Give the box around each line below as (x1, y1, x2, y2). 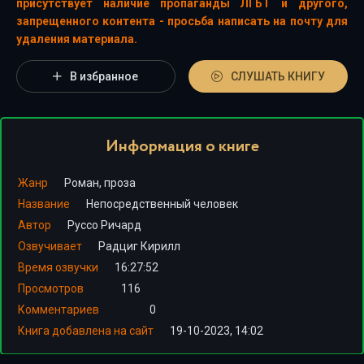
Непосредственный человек (86, 197, 238, 210)
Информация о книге (105, 135, 259, 158)
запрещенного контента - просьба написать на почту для (16, 15, 348, 28)
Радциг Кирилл (98, 240, 180, 253)
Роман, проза (64, 176, 136, 189)
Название (18, 197, 70, 210)
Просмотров (18, 282, 84, 295)
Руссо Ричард (67, 219, 141, 232)
